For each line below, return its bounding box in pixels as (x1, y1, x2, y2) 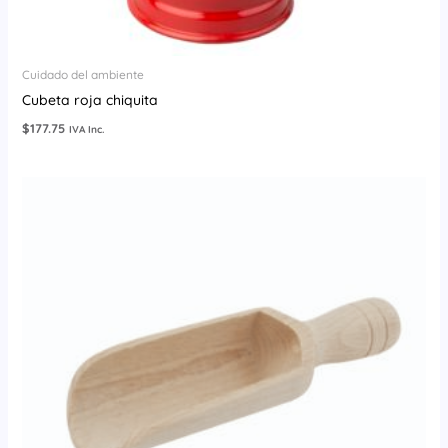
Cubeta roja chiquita (21, 91, 158, 110)
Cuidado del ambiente (21, 67, 144, 83)
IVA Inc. (68, 123, 105, 137)
